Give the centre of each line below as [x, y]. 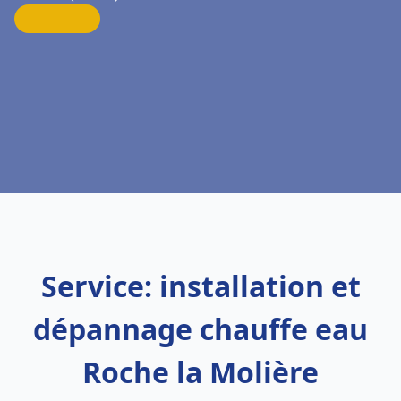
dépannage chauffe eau [200, 329]
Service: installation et [200, 286]
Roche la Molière [200, 372]
